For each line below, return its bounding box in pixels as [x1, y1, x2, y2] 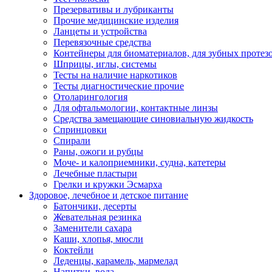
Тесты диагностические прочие [53, 81, 184, 91]
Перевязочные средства [53, 37, 151, 47]
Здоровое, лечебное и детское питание [29, 190, 188, 200]
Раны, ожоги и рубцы [53, 146, 143, 157]
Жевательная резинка [53, 212, 141, 222]
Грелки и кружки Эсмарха [53, 179, 162, 189]
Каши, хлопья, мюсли [53, 234, 143, 244]
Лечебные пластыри [53, 168, 137, 178]
